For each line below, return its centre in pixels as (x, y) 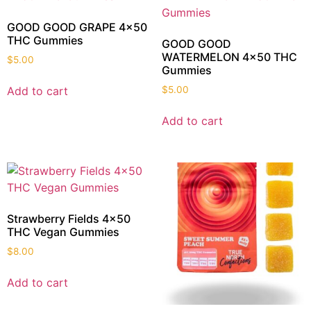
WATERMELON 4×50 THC (229, 57)
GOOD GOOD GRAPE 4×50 (77, 27)
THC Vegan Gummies (63, 232)
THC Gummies (45, 41)
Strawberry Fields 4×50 (69, 218)
